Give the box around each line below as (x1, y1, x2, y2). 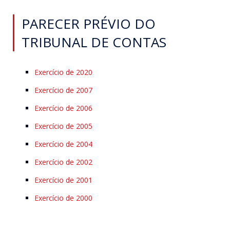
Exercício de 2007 (34, 85, 92, 95)
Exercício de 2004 (34, 139, 92, 149)
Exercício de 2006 (34, 103, 92, 113)
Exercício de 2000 (34, 193, 92, 203)
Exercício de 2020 (34, 67, 92, 78)
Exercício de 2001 (34, 175, 92, 185)
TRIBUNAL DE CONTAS (22, 33, 166, 52)
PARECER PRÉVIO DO (22, 14, 156, 33)
